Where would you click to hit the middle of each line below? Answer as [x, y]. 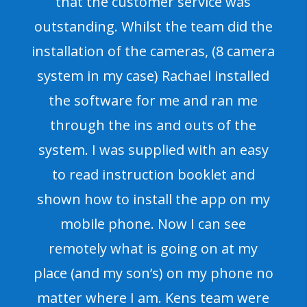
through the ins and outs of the [153, 125]
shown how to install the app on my [153, 199]
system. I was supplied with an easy [153, 149]
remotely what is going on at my [153, 248]
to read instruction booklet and [153, 174]
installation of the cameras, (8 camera [153, 51]
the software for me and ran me [153, 100]
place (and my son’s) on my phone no [153, 273]
